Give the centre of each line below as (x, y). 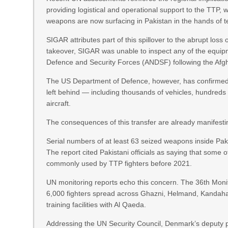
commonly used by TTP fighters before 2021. (119, 163)
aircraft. (59, 103)
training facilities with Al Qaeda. (96, 205)
